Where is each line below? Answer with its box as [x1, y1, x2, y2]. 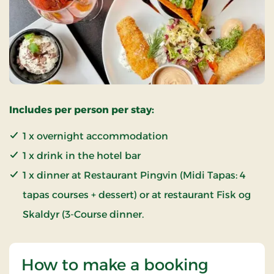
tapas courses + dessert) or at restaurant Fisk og [23, 188, 251, 201]
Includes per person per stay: [9, 103, 154, 116]
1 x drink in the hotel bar [23, 149, 141, 161]
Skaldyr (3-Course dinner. [23, 208, 144, 220]
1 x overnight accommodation [23, 130, 168, 142]
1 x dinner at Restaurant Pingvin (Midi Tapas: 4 [23, 169, 246, 181]
